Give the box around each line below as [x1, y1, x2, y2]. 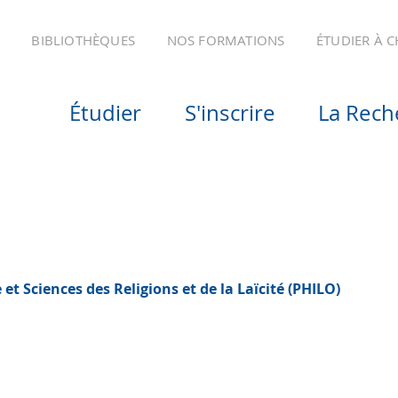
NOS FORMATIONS [166, 31, 285, 49]
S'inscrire [184, 99, 275, 127]
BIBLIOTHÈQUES [31, 31, 135, 49]
